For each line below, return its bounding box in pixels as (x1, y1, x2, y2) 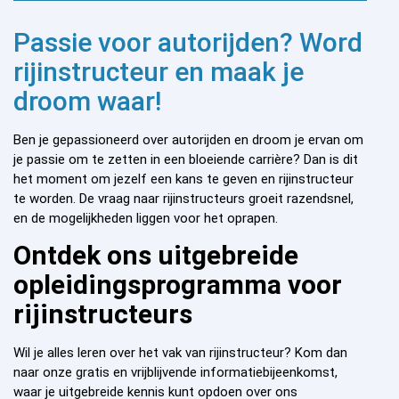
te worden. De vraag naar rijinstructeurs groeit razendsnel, (13, 190, 354, 207)
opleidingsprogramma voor (13, 269, 342, 301)
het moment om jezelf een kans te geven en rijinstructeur (13, 170, 354, 187)
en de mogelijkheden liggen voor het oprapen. (13, 209, 278, 226)
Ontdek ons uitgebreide (13, 240, 298, 272)
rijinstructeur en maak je (13, 55, 304, 87)
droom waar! (13, 85, 161, 117)
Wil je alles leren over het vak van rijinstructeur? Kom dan (13, 345, 347, 362)
